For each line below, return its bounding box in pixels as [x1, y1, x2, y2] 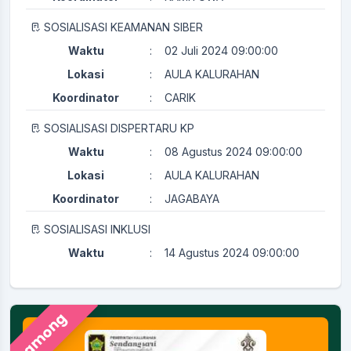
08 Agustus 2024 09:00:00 [165, 144, 302, 158]
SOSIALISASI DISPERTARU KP [44, 121, 194, 135]
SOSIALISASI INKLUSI [44, 222, 150, 236]
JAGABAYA [165, 191, 219, 205]
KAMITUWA [165, 292, 223, 306]
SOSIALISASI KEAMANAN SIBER [44, 20, 203, 34]
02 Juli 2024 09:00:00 [165, 43, 278, 57]
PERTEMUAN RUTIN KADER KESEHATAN [44, 323, 251, 337]
